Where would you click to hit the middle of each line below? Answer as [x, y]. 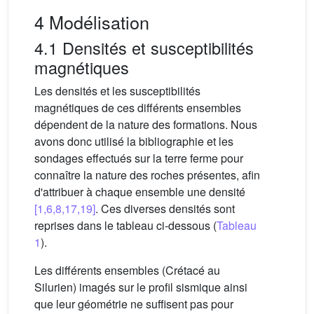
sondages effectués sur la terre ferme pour [139, 158]
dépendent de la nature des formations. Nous [146, 125]
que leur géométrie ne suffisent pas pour [134, 304]
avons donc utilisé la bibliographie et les [134, 142]
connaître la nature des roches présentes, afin [147, 175]
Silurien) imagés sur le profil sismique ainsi [141, 287]
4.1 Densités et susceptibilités [144, 48]
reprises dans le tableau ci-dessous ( [125, 226]
